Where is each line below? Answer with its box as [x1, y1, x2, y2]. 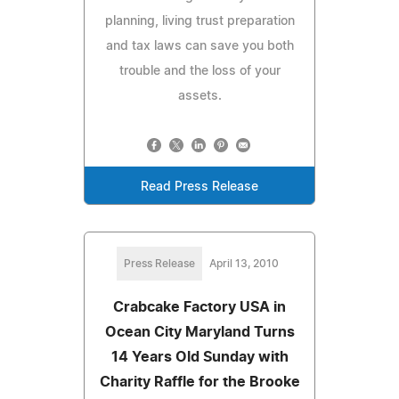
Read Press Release [141, 180, 258, 193]
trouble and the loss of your [118, 64, 281, 77]
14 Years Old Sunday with [110, 349, 289, 364]
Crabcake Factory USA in [113, 299, 286, 314]
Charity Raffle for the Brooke [99, 374, 300, 389]
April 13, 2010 [209, 257, 279, 269]
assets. [177, 89, 222, 102]
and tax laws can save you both [105, 39, 294, 53]
